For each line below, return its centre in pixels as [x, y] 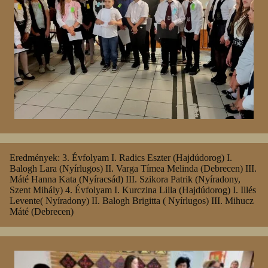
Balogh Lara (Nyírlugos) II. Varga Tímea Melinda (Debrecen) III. [133, 168]
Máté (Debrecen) [42, 211]
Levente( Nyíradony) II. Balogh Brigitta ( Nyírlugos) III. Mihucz [132, 200]
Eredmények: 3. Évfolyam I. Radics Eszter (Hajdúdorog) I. [121, 157]
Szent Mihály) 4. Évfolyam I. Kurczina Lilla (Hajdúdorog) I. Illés [133, 190]
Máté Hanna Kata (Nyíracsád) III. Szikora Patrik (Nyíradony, [125, 179]
